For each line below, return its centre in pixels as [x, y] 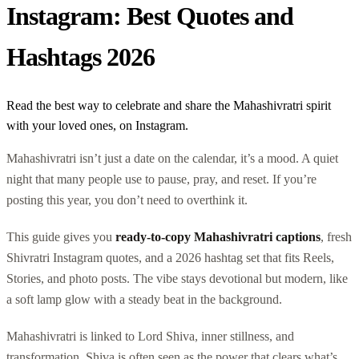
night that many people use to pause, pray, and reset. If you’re [161, 179]
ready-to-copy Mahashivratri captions [218, 236]
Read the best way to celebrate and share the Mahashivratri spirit [169, 105]
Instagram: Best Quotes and [150, 16]
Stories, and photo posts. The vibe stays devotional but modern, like [177, 278]
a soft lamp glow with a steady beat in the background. [144, 299]
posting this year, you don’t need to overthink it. [127, 200]
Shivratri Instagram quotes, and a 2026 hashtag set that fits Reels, [170, 257]
